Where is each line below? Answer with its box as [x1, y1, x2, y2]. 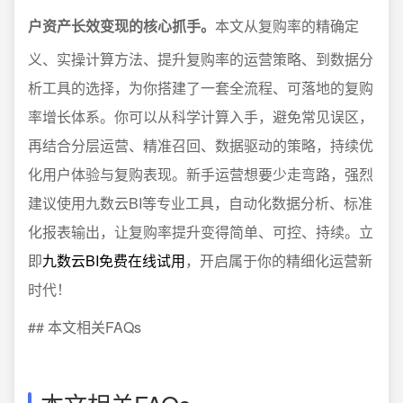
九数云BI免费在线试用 [42, 250, 185, 271]
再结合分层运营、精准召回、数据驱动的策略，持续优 [28, 135, 373, 156]
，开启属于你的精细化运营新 [185, 250, 372, 271]
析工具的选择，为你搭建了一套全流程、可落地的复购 [28, 77, 373, 98]
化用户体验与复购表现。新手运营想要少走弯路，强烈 [28, 164, 373, 184]
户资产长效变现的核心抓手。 [28, 15, 215, 36]
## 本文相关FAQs [28, 317, 141, 337]
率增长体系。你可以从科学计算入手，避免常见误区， [28, 106, 373, 127]
